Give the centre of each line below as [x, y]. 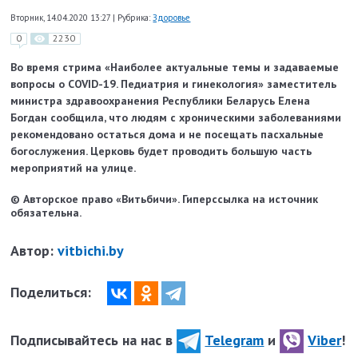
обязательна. [46, 213]
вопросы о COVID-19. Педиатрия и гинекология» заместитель [174, 84]
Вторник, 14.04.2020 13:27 [62, 17]
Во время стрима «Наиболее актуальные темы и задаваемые [175, 68]
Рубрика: [134, 17]
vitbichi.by [91, 251]
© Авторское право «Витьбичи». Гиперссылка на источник [165, 199]
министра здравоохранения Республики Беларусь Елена [161, 101]
